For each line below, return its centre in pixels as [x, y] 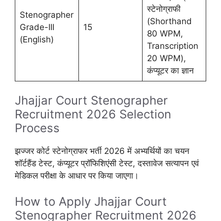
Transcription [172, 46]
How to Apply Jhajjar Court [91, 201]
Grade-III [37, 27]
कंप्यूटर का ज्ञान [170, 70]
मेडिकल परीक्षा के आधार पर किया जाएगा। [77, 176]
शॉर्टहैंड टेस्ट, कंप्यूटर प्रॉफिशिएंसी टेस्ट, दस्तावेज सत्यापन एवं [107, 164]
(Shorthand [169, 21]
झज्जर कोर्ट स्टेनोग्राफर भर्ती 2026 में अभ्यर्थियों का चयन [102, 151]
